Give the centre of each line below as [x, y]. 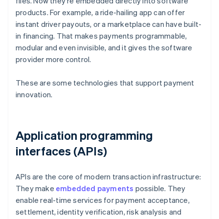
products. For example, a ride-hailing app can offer [100, 12]
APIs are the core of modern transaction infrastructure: [109, 177]
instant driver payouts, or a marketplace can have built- [109, 24]
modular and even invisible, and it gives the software [104, 48]
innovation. [34, 95]
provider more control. [54, 59]
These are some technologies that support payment [105, 83]
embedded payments [95, 188]
